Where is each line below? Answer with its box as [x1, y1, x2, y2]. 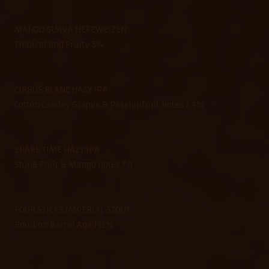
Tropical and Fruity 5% [14, 39, 103, 50]
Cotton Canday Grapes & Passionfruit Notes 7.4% [14, 99, 204, 110]
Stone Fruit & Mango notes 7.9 [14, 159, 133, 170]
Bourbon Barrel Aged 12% [14, 219, 113, 230]
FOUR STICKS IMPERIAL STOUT [14, 204, 130, 215]
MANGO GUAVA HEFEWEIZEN [14, 24, 127, 35]
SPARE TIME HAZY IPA [14, 144, 100, 155]
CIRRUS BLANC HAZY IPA [14, 84, 107, 95]
